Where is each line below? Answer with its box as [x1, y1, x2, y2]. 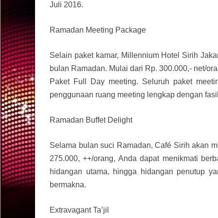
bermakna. [50, 181, 86, 189]
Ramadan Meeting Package [50, 26, 146, 35]
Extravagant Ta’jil [50, 206, 109, 215]
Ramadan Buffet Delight [50, 116, 132, 125]
